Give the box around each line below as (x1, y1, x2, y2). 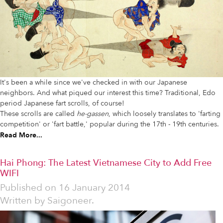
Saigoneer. (47, 194, 94, 207)
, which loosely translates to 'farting (109, 109, 221, 118)
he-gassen (77, 109, 109, 118)
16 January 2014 (59, 181, 130, 194)
